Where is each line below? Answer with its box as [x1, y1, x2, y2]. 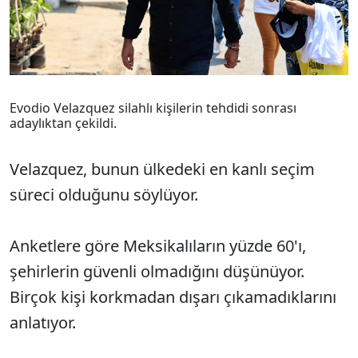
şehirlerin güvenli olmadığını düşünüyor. [10, 261, 304, 283]
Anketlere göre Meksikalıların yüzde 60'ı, [10, 235, 306, 257]
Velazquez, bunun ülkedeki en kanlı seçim [10, 158, 315, 181]
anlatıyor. [10, 312, 76, 334]
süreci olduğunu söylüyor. [10, 184, 198, 206]
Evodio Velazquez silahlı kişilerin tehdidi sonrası [10, 99, 296, 117]
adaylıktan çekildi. [10, 114, 117, 133]
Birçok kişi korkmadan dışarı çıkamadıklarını [10, 286, 336, 308]
